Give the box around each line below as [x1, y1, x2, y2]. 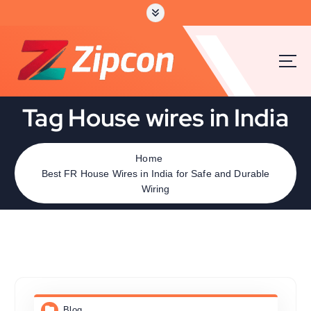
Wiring [141, 183, 170, 194]
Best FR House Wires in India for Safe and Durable [41, 167, 270, 179]
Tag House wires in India [22, 101, 289, 134]
